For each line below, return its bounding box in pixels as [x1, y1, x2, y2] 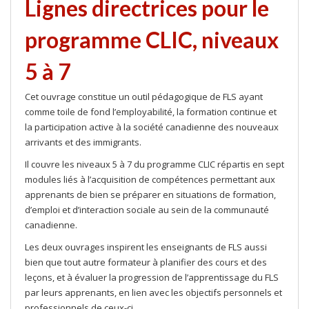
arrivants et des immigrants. [25, 136, 141, 148]
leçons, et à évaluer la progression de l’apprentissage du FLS [25, 271, 279, 283]
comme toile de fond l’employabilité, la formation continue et [25, 106, 277, 118]
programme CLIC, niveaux [25, 26, 279, 53]
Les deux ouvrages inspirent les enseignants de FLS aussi [25, 241, 267, 253]
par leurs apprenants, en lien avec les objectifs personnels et [25, 286, 282, 299]
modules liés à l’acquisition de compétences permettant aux [25, 173, 275, 186]
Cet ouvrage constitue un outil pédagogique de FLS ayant [25, 90, 263, 103]
